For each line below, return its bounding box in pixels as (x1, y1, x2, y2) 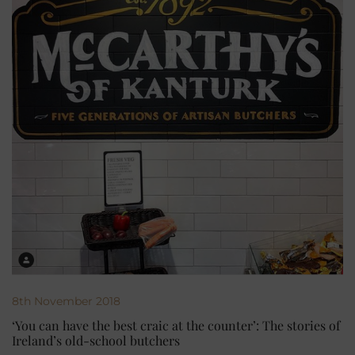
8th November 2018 (12, 293, 120, 308)
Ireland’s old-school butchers (12, 331, 180, 349)
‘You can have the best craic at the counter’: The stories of (12, 316, 340, 334)
